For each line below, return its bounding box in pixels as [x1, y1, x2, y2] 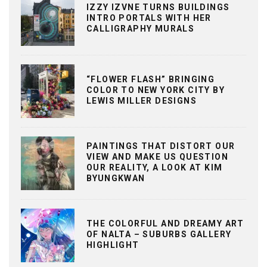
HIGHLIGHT [86, 240, 139, 250]
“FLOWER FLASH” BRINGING [86, 74, 215, 84]
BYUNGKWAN [86, 173, 145, 183]
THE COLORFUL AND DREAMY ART [86, 218, 244, 228]
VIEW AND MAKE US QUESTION [86, 151, 228, 162]
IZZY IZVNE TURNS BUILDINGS [86, 2, 230, 12]
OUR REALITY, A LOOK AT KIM [86, 162, 223, 172]
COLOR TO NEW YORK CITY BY [86, 85, 225, 95]
